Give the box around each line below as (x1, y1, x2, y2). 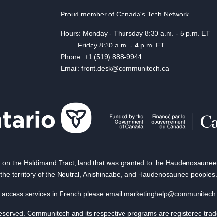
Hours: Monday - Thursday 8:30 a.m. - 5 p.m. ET (60, 30, 210, 37)
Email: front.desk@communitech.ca (60, 64, 169, 72)
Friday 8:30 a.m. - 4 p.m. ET (60, 41, 165, 49)
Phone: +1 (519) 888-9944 (60, 53, 142, 61)
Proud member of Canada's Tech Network (60, 10, 189, 18)
